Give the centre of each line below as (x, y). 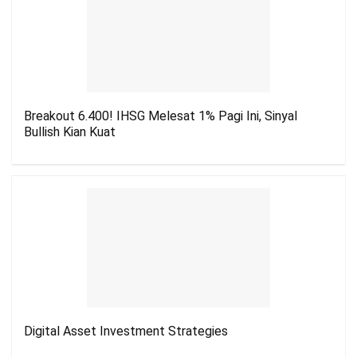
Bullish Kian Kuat (70, 132)
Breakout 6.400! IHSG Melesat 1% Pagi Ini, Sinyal (161, 116)
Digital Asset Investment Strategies (126, 331)
